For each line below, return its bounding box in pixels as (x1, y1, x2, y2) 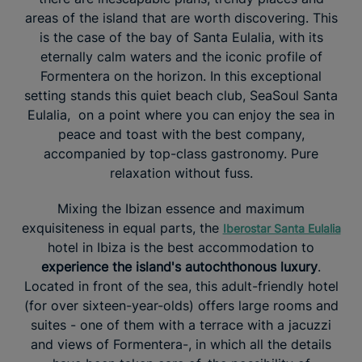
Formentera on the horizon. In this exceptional (40, 67, 322, 84)
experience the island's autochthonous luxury (41, 258, 318, 275)
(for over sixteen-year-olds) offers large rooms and (23, 297, 339, 314)
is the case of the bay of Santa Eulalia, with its (39, 28, 323, 45)
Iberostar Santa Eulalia (222, 221, 341, 235)
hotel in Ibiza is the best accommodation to (48, 238, 314, 255)
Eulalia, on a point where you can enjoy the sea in (27, 106, 335, 123)
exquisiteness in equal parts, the (21, 219, 223, 236)
